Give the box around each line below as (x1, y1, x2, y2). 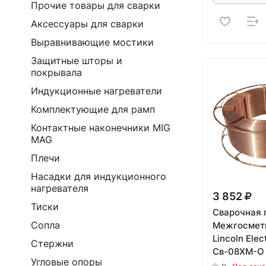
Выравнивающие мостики (31, 36, 154, 48)
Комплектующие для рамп (31, 103, 155, 115)
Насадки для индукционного (31, 170, 166, 182)
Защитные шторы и (31, 55, 122, 66)
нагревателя (31, 182, 88, 194)
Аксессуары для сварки (31, 18, 144, 30)
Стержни (31, 237, 74, 249)
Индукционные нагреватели (31, 85, 162, 97)
